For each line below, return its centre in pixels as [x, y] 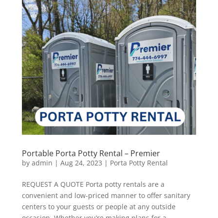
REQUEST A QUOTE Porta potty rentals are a [93, 184]
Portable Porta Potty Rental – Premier [91, 154]
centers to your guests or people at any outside [99, 207]
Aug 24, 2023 [81, 163]
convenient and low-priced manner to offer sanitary [106, 196]
